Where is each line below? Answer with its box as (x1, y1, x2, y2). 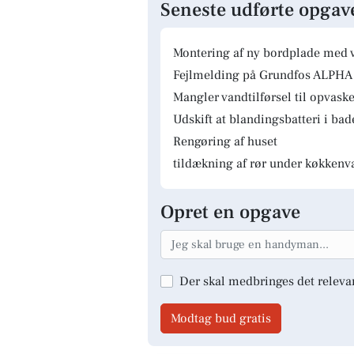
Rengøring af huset (173, 134, 277, 149)
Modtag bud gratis (171, 310, 271, 326)
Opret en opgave (160, 200, 300, 224)
